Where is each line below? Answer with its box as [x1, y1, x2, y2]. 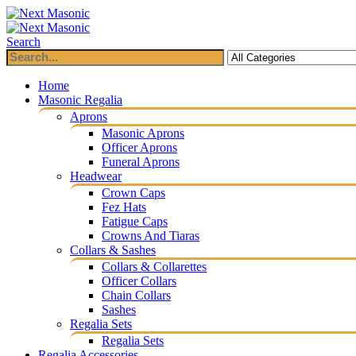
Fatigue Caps [102, 215, 168, 228]
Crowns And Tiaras [102, 229, 199, 242]
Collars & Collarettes [102, 260, 207, 273]
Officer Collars [102, 274, 176, 288]
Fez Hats [102, 200, 146, 214]
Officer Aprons [102, 141, 177, 154]
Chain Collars [102, 288, 171, 302]
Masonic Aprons [102, 126, 184, 140]
